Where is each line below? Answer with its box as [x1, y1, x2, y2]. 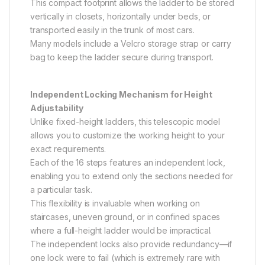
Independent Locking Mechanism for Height [30, 89, 212, 100]
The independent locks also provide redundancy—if [30, 239, 232, 250]
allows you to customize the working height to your [30, 130, 225, 141]
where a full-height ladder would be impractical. [30, 225, 212, 236]
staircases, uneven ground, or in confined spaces [30, 212, 221, 222]
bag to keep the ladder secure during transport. [30, 52, 214, 63]
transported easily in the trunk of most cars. [30, 25, 195, 35]
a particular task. [30, 185, 92, 195]
